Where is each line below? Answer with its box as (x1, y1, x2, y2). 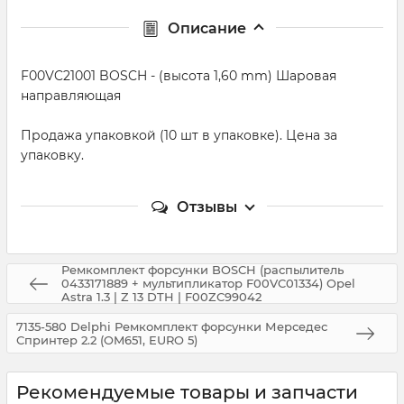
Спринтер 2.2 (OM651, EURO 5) (16, 332, 197, 347)
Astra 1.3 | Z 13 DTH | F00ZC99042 (61, 289, 262, 304)
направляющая (21, 87, 121, 104)
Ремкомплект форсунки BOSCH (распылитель (61, 262, 344, 277)
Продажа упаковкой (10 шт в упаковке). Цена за (21, 127, 337, 143)
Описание (167, 20, 246, 37)
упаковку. (21, 147, 84, 163)
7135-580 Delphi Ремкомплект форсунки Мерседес (16, 318, 327, 334)
